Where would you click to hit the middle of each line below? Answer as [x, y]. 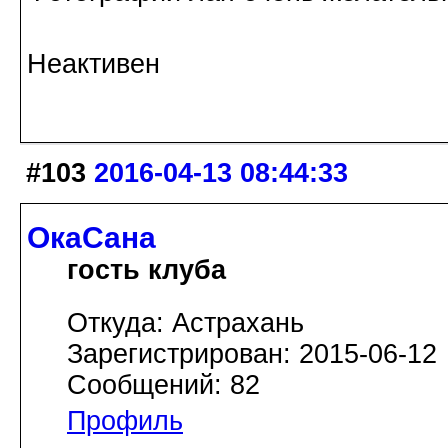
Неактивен [93, 64]
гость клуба [146, 269]
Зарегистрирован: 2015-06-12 [252, 353]
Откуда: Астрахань [185, 322]
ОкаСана [91, 237]
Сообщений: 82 [163, 384]
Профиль [125, 420]
